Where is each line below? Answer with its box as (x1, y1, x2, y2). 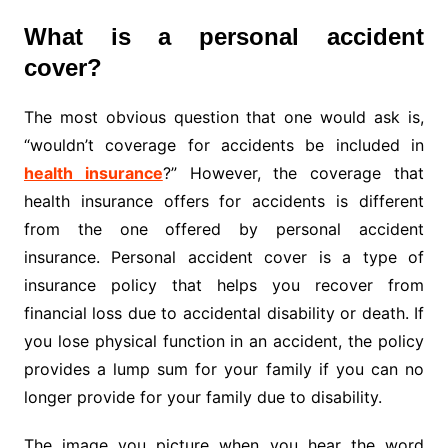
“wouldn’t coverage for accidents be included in (23, 135, 425, 156)
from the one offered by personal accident (23, 219, 425, 240)
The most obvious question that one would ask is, (23, 107, 425, 128)
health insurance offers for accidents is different (23, 191, 425, 212)
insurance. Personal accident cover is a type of (23, 247, 425, 268)
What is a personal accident (23, 23, 425, 51)
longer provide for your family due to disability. (23, 387, 382, 408)
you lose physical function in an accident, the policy (23, 331, 425, 352)
